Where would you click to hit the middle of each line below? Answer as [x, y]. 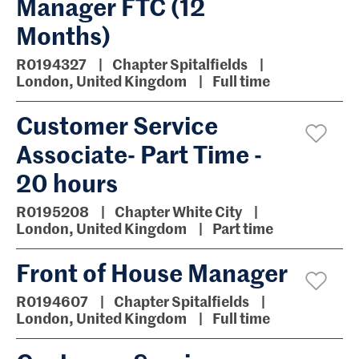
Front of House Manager [152, 272]
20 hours [67, 182]
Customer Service [117, 124]
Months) [63, 34]
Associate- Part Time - [139, 153]
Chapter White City [179, 211]
